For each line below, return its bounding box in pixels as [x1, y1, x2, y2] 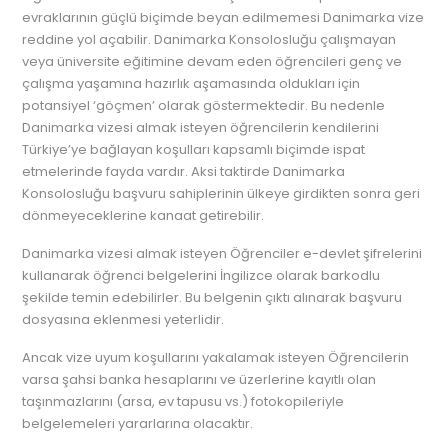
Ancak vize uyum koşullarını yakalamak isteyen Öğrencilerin [22, 348, 410, 367]
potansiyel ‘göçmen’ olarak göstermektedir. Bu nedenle [22, 96, 386, 115]
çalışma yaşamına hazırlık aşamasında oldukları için [22, 74, 361, 93]
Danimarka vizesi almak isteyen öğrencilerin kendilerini [22, 118, 380, 137]
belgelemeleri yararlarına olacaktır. [22, 414, 254, 433]
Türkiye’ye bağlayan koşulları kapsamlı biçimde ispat [22, 140, 366, 159]
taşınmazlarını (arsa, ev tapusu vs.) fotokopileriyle [22, 392, 345, 411]
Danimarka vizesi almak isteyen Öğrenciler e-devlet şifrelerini [22, 244, 423, 263]
